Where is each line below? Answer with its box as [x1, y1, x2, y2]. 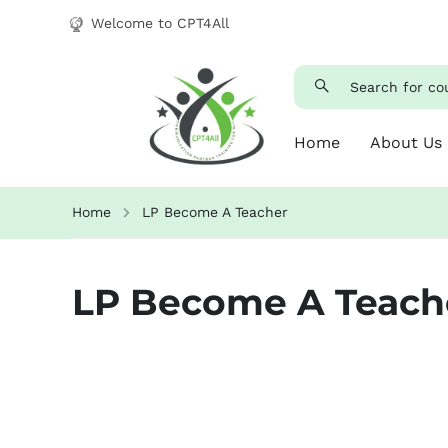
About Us [369, 133, 442, 152]
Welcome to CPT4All [90, 15, 229, 31]
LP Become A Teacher [142, 204, 288, 220]
